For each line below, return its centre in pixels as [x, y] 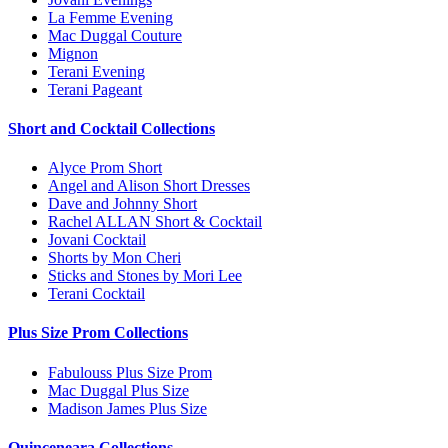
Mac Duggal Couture [115, 35]
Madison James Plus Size [127, 408]
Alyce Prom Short [105, 168]
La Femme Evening [110, 17]
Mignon [73, 53]
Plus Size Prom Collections [98, 333]
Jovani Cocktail [97, 240]
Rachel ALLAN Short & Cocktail [155, 222]
